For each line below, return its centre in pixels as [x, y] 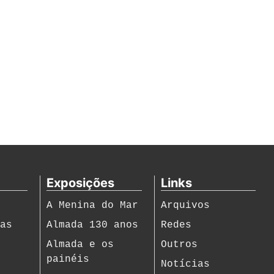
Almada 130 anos [93, 225]
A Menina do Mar [93, 206]
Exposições [81, 183]
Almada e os [80, 245]
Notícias [185, 264]
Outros [179, 245]
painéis [68, 259]
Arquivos [185, 206]
